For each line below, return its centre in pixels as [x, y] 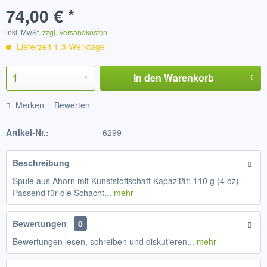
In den [147, 78]
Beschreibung [41, 163]
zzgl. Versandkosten [75, 32]
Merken [30, 105]
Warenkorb [189, 78]
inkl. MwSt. [24, 32]
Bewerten [71, 105]
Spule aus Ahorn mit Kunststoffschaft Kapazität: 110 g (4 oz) [126, 181]
